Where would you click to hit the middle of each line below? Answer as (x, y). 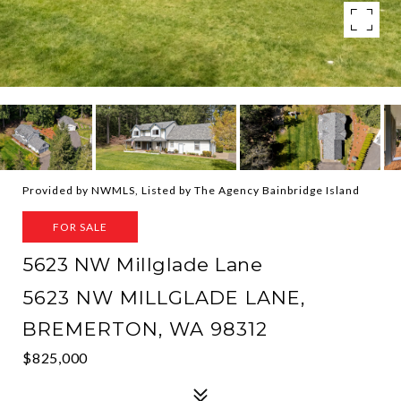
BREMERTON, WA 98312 (145, 329)
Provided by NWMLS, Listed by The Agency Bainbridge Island (191, 190)
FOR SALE (80, 227)
